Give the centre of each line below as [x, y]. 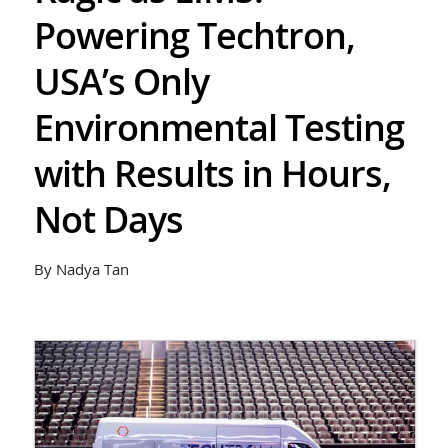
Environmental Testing [218, 127]
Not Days [108, 219]
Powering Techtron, [194, 35]
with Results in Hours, [212, 173]
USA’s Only [121, 81]
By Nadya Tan [81, 269]
